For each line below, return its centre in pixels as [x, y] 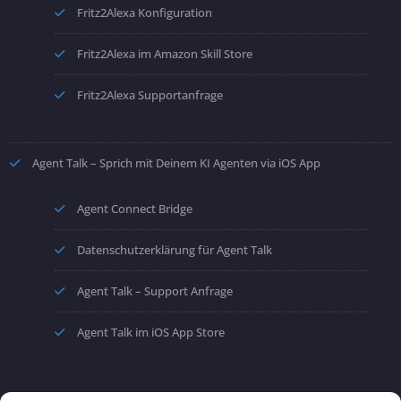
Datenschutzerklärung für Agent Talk [174, 250]
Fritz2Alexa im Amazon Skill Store [164, 54]
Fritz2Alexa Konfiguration [144, 13]
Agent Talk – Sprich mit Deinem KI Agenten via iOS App [176, 163]
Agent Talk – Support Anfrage [154, 291]
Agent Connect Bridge [134, 209]
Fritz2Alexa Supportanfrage [149, 95]
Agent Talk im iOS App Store [150, 333]
